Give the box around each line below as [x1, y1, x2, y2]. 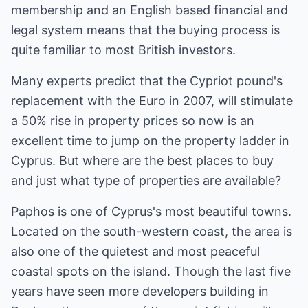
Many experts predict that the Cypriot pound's [11, 74, 283, 88]
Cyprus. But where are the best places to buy [11, 153, 274, 168]
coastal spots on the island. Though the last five [11, 264, 291, 278]
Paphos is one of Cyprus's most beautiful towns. [11, 204, 291, 219]
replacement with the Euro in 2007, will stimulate [11, 93, 293, 108]
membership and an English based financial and [11, 3, 288, 17]
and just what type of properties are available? [11, 173, 281, 188]
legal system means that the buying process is [11, 23, 280, 37]
